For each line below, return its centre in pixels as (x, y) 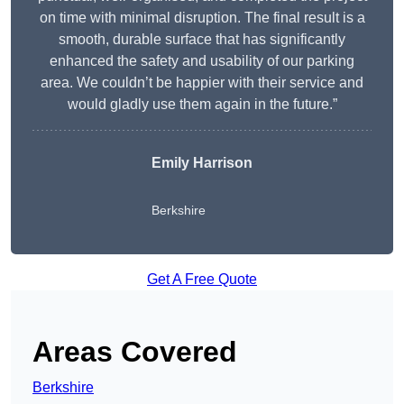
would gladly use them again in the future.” (202, 105)
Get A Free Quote (202, 280)
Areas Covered (135, 352)
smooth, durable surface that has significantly (202, 40)
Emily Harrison (202, 163)
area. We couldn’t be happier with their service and (202, 83)
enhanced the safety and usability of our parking (202, 61)
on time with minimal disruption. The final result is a (202, 18)
